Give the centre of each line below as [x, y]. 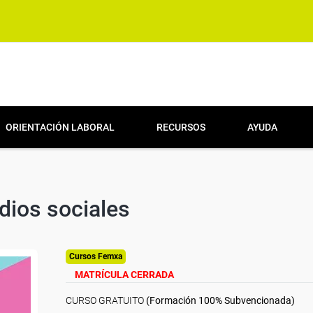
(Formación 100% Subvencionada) [219, 300]
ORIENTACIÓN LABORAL [60, 127]
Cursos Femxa [96, 256]
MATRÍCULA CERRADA [124, 275]
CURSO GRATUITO [105, 300]
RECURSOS [181, 127]
